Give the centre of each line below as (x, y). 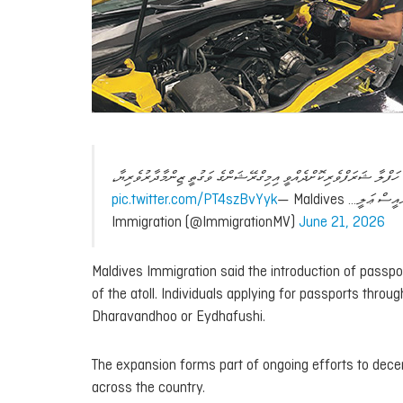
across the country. (148, 389)
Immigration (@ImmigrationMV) (205, 223)
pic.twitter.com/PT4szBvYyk (194, 201)
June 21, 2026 (342, 223)
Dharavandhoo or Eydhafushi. (179, 317)
